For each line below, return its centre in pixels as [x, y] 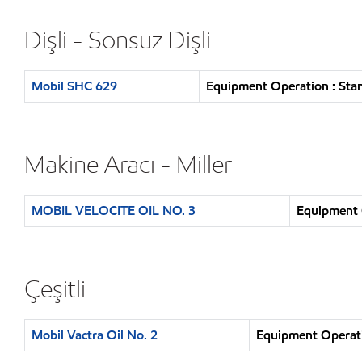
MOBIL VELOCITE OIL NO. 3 [114, 210]
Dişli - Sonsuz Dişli [118, 40]
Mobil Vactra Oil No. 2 [95, 335]
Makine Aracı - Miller [128, 164]
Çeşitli [55, 288]
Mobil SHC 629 [74, 86]
